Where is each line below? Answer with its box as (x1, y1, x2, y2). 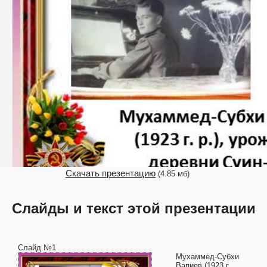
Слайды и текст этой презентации (11, 200, 256, 216)
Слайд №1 (18, 243, 56, 252)
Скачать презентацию (66, 168, 156, 178)
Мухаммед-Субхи (176, 252, 239, 261)
